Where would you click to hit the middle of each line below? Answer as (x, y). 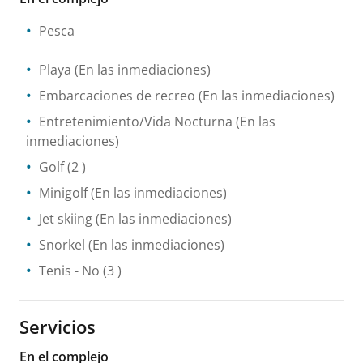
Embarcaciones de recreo (117, 96)
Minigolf (63, 193)
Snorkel (62, 245)
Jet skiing (66, 219)
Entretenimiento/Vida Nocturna (136, 122)
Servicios (58, 327)
